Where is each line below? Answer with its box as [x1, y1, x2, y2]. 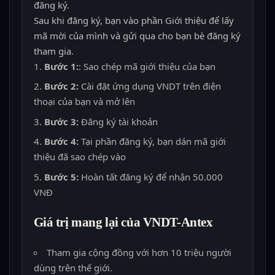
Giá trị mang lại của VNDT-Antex [33, 214, 213, 230]
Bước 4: [44, 135, 79, 148]
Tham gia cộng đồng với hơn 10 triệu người [46, 246, 231, 258]
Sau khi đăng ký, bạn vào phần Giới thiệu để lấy [33, 14, 234, 26]
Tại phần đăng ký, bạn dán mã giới [78, 135, 226, 148]
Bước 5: [44, 170, 79, 183]
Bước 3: [44, 115, 79, 128]
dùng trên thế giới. [33, 261, 112, 274]
